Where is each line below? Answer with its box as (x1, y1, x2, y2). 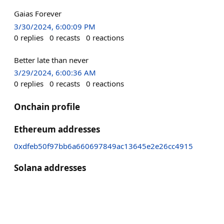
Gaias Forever (14, 8, 61, 19)
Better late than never (14, 54, 88, 65)
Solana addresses (14, 161, 86, 173)
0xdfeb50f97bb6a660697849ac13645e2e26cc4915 (14, 140, 193, 151)
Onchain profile (14, 100, 80, 112)
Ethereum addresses (14, 123, 100, 135)
